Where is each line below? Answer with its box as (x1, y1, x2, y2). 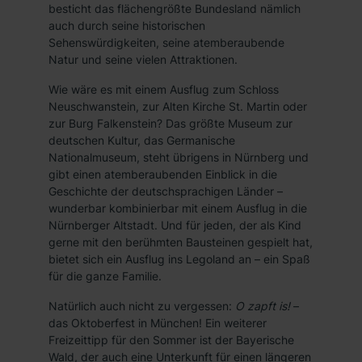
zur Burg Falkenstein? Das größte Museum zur (48, 116, 293, 130)
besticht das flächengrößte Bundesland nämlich (48, 2, 301, 15)
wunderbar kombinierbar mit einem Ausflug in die (48, 201, 307, 215)
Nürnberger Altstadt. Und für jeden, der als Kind (48, 218, 301, 232)
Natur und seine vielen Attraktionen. (48, 53, 238, 66)
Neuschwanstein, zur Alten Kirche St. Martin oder (48, 99, 307, 113)
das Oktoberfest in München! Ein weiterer (48, 316, 267, 330)
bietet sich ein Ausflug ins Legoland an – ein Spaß (48, 252, 310, 266)
